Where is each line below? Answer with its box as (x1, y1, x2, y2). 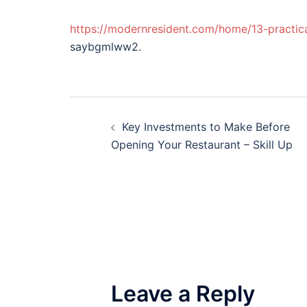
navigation (69, 126, 201, 158)
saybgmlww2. (70, 40, 141, 53)
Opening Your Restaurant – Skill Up (111, 138, 293, 151)
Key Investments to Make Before (122, 120, 290, 134)
